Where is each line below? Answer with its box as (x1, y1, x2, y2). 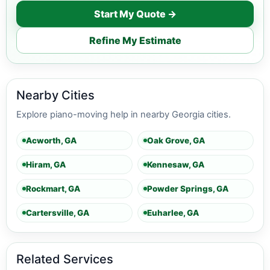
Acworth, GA (26, 135, 77, 145)
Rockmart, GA (26, 183, 80, 193)
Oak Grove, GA (147, 135, 205, 145)
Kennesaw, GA (147, 159, 204, 169)
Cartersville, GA (26, 207, 89, 218)
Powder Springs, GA (147, 183, 228, 193)
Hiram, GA (26, 159, 66, 169)
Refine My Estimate (89, 34, 181, 46)
